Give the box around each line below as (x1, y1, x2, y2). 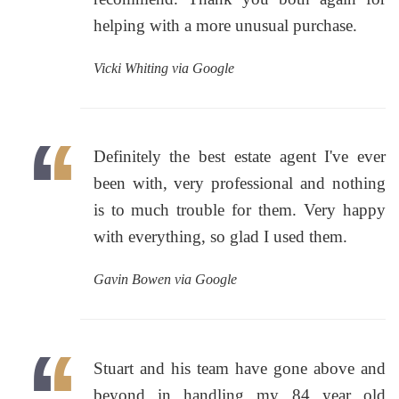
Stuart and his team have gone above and (93, 358, 386, 378)
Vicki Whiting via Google (93, 61, 234, 77)
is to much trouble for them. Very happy (93, 200, 386, 220)
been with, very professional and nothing (93, 174, 386, 193)
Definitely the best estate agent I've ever (93, 147, 386, 167)
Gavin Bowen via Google (93, 272, 237, 288)
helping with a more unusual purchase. (93, 16, 357, 36)
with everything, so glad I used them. (93, 227, 347, 247)
